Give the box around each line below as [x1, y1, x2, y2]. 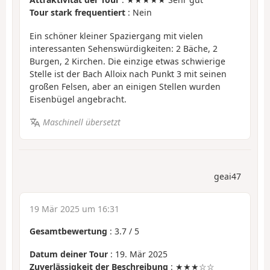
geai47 [214, 170, 241, 182]
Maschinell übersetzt [42, 116, 121, 128]
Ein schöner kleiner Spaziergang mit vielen [30, 30, 203, 42]
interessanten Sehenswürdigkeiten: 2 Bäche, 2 [30, 42, 218, 54]
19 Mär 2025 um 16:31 [30, 202, 119, 215]
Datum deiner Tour [30, 248, 108, 260]
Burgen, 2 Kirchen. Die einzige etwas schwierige [30, 55, 225, 67]
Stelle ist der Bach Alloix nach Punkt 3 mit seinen [30, 67, 227, 80]
